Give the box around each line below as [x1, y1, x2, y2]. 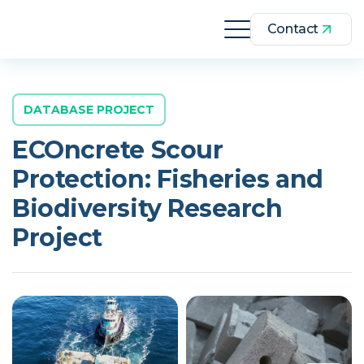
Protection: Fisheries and [12, 164, 323, 194]
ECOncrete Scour [12, 135, 223, 165]
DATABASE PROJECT [24, 102, 154, 117]
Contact [266, 21, 318, 37]
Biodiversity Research [12, 193, 283, 223]
